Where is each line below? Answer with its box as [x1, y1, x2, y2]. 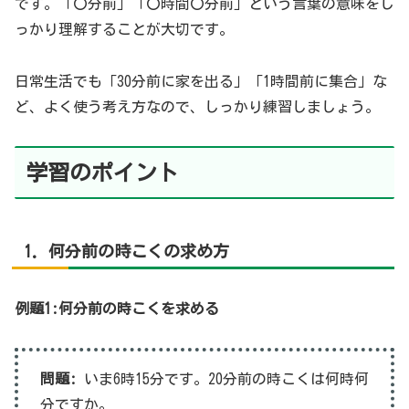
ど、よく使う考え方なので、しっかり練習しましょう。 [15, 99, 380, 114]
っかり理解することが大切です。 [15, 21, 234, 37]
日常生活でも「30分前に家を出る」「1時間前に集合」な [15, 73, 387, 89]
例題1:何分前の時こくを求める [15, 300, 219, 316]
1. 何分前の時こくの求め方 [24, 242, 229, 259]
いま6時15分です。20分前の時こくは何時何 [77, 371, 369, 386]
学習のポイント [26, 161, 179, 184]
